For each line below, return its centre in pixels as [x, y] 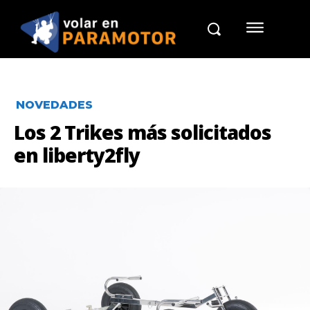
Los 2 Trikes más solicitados [143, 133]
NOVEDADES [54, 105]
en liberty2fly [77, 155]
